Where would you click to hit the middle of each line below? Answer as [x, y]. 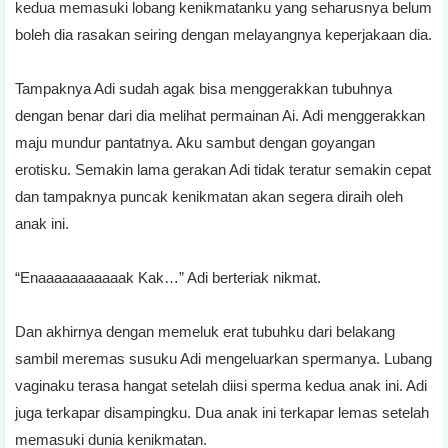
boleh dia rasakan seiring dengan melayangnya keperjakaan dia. [223, 34]
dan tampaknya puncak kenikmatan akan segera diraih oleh [209, 196]
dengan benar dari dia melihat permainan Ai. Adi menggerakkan [220, 115]
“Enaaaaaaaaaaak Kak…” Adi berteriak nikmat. [168, 277]
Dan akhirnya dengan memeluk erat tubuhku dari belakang [205, 331]
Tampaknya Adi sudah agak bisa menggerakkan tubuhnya [203, 88]
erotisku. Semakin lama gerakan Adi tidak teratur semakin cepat [223, 169]
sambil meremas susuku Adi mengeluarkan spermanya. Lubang [223, 358]
